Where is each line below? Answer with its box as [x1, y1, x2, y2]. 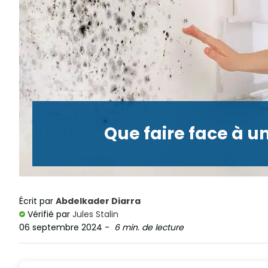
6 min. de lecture [112, 221, 186, 233]
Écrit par [19, 195, 56, 207]
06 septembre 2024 [19, 221, 102, 233]
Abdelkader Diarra [56, 195, 141, 207]
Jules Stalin [72, 208, 118, 220]
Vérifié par [25, 208, 72, 220]
